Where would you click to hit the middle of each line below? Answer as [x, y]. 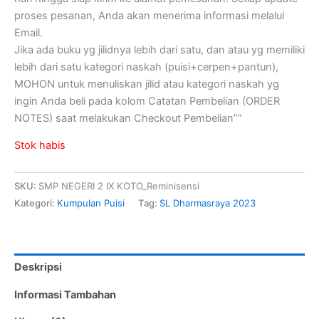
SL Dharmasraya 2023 [208, 203]
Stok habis [40, 146]
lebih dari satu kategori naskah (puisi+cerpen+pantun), [146, 67]
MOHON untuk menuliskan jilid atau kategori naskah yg [147, 84]
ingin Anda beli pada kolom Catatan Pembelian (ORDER [147, 101]
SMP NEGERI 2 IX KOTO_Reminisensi [119, 186]
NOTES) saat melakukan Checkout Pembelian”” [128, 118]
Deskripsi [38, 267]
